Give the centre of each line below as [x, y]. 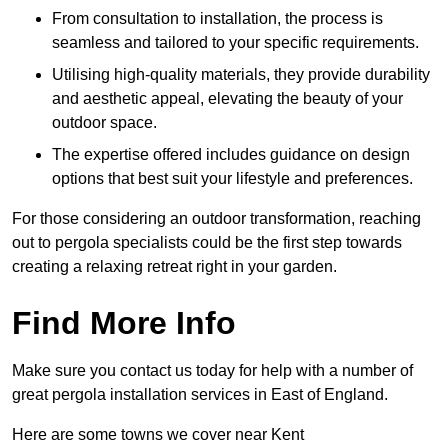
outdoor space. [104, 123]
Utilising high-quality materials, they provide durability [241, 75]
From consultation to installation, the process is [217, 19]
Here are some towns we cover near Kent [158, 435]
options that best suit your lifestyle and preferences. [232, 179]
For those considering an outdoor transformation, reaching [216, 219]
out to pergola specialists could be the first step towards [207, 243]
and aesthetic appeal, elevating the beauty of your [227, 99]
